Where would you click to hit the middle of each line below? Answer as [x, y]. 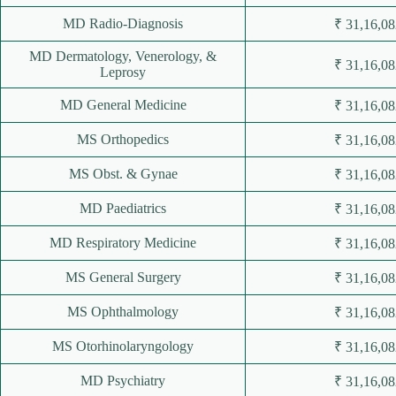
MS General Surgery [123, 277]
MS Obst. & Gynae [123, 173]
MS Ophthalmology [123, 311]
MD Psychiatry [123, 380]
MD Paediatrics [123, 208]
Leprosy [123, 72]
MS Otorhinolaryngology [123, 346]
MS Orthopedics [123, 139]
